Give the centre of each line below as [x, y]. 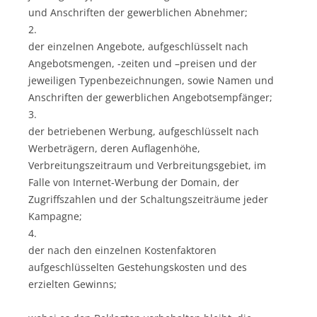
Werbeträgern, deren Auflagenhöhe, [114, 148]
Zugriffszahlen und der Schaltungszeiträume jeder [148, 199]
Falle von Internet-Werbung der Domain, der [134, 182]
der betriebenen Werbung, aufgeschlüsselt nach [144, 131]
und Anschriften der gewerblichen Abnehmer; [138, 12]
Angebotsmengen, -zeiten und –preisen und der [143, 63]
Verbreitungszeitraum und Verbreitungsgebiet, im [147, 165]
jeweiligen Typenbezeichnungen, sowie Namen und [151, 80]
